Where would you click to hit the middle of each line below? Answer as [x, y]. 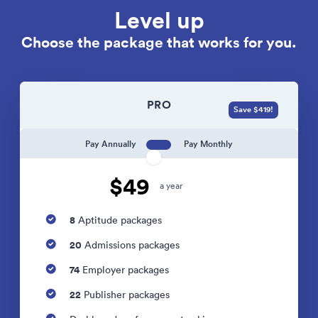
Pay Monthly [208, 143]
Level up [159, 20]
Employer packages [124, 270]
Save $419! [253, 110]
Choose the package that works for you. [159, 42]
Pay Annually [111, 143]
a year [171, 186]
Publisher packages [125, 295]
